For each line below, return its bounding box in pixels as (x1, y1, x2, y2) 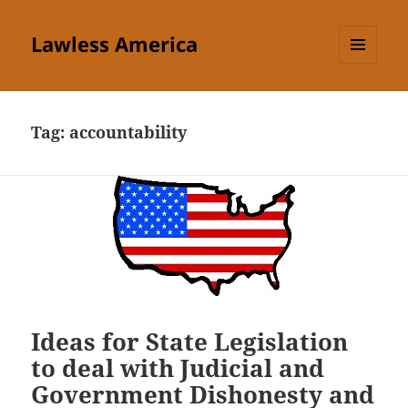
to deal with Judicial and (31, 351, 325, 384)
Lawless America (31, 30, 199, 58)
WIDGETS (339, 94, 391, 110)
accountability (69, 121, 188, 144)
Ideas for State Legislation (31, 324, 349, 358)
